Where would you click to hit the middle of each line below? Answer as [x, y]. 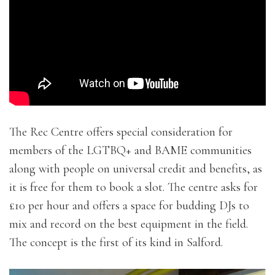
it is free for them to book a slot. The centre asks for [134, 187]
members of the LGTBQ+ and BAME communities [130, 150]
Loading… [137, 8]
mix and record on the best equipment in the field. [129, 224]
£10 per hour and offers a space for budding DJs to [129, 205]
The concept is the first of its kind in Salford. [116, 242]
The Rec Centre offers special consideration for [121, 132]
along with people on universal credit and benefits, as [136, 168]
